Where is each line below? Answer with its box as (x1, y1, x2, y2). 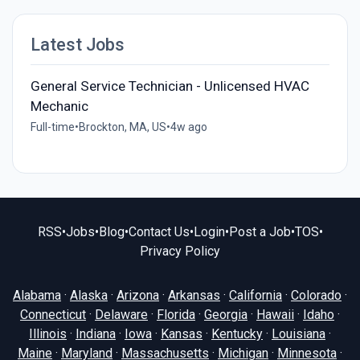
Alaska (70, 287, 108, 303)
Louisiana (272, 325, 325, 342)
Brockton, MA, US (78, 120, 166, 133)
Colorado (291, 287, 342, 303)
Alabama (13, 287, 61, 303)
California (229, 287, 282, 303)
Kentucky (211, 325, 263, 342)
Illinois (29, 325, 67, 342)
